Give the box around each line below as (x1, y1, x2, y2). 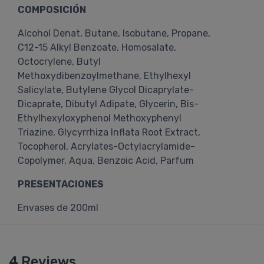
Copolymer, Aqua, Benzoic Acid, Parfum (18, 155, 194, 166)
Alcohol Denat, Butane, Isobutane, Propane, (18, 28, 210, 39)
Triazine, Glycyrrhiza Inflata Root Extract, (18, 127, 200, 138)
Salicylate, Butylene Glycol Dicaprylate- (18, 84, 194, 95)
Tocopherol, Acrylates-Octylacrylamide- (18, 141, 195, 152)
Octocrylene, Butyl (18, 56, 101, 67)
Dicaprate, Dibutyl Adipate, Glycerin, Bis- (18, 98, 199, 110)
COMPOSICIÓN (18, 4, 86, 15)
